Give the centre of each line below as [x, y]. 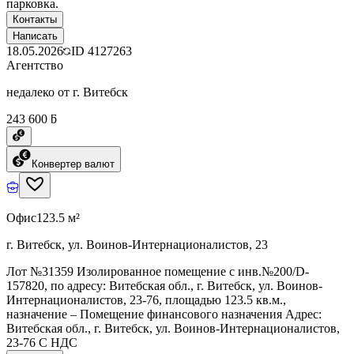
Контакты [35, 19]
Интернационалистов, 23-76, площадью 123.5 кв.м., [146, 299]
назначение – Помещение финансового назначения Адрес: [164, 314]
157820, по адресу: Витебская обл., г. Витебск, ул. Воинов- [164, 285]
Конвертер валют [73, 164]
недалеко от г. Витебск [67, 92]
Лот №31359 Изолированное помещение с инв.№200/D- [158, 271]
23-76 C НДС [42, 342]
